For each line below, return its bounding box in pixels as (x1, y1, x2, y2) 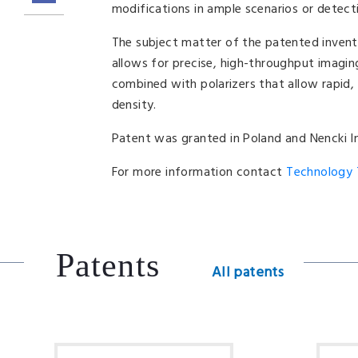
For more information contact (111, 162, 287, 183)
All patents (211, 261, 284, 284)
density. (111, 95, 157, 116)
